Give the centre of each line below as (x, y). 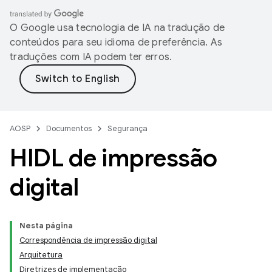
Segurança (127, 128)
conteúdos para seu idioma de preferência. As (116, 42)
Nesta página (46, 226)
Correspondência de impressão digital (88, 240)
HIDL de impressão (114, 158)
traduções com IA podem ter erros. (91, 57)
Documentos (69, 128)
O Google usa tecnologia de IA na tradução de (117, 28)
